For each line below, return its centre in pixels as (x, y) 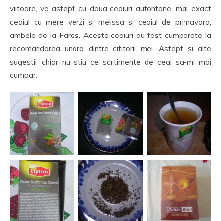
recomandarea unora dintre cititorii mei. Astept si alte (110, 49)
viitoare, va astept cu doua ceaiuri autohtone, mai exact (110, 9)
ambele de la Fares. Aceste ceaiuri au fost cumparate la (110, 35)
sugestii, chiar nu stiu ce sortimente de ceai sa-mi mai (110, 62)
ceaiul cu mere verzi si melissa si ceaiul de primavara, (110, 22)
